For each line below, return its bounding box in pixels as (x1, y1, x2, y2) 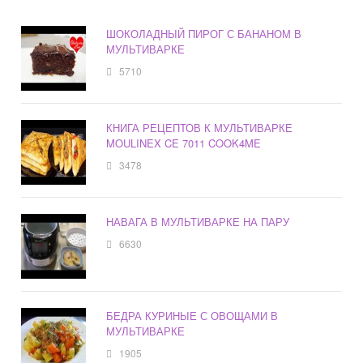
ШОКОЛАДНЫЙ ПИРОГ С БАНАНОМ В (106, 26, 302, 42)
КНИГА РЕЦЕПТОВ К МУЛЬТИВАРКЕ (106, 120, 293, 136)
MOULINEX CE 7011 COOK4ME (106, 135, 262, 152)
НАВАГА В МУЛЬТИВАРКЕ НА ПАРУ (106, 214, 290, 230)
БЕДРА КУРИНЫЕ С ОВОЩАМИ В (106, 308, 279, 324)
